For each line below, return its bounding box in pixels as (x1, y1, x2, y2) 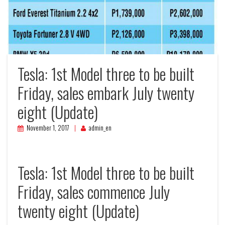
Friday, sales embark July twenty (18, 81, 194, 105)
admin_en (89, 123, 111, 133)
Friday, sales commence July (18, 180, 170, 204)
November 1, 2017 (27, 123, 69, 133)
